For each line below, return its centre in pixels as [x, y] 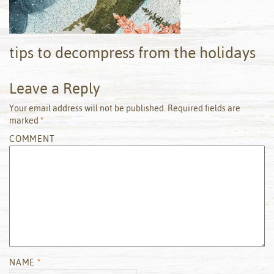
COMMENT [32, 139]
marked [25, 120]
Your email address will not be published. [87, 108]
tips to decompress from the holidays [132, 52]
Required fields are [203, 108]
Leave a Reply [55, 88]
